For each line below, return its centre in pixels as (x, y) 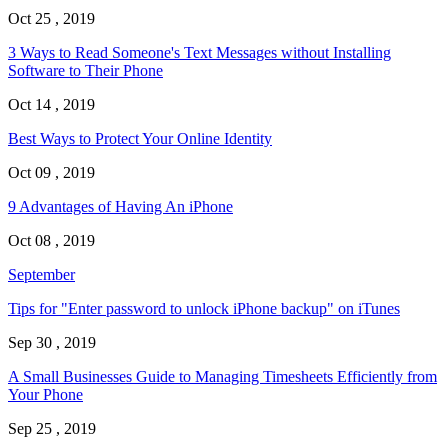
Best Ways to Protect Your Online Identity (140, 139)
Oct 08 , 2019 (51, 241)
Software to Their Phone (85, 71)
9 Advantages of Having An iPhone (120, 207)
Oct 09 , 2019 (51, 173)
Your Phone (45, 395)
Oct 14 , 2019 (51, 105)
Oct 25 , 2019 (51, 19)
